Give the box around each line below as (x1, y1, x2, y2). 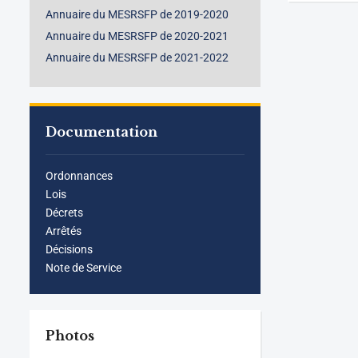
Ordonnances (46, 169, 113, 182)
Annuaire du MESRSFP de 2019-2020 (46, 8, 229, 21)
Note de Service (46, 261, 121, 274)
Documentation (46, 124, 157, 140)
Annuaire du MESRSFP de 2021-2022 (46, 51, 229, 64)
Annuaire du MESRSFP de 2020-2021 (46, 30, 229, 42)
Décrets (46, 206, 83, 219)
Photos (46, 328, 94, 344)
